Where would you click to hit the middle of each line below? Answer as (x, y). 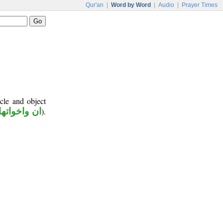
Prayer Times (200, 5)
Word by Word (131, 5)
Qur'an (95, 5)
